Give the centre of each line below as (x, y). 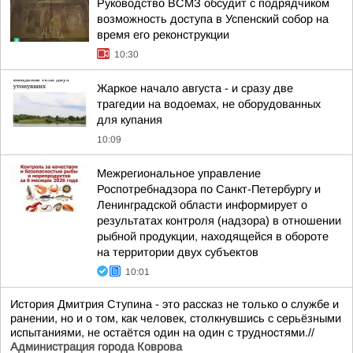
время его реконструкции (163, 35)
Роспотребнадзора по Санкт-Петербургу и (209, 189)
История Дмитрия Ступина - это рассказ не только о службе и (175, 304)
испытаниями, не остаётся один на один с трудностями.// (162, 333)
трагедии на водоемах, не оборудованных (209, 104)
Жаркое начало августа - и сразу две (195, 88)
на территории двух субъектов (178, 252)
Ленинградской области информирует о (202, 205)
